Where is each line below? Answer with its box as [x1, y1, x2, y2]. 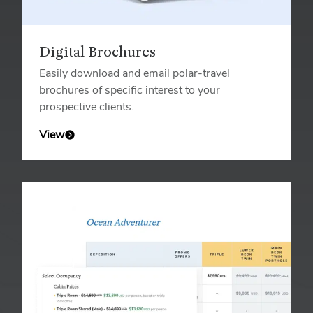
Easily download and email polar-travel [39, 66, 230, 81]
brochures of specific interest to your [39, 82, 220, 98]
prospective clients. [39, 99, 134, 115]
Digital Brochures [39, 45, 156, 61]
